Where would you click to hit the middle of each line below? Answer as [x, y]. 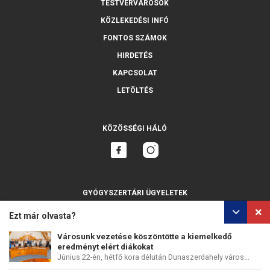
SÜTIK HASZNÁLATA [193, 261]
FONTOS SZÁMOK [135, 38]
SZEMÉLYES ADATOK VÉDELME [95, 261]
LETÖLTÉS [135, 91]
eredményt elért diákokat [105, 247]
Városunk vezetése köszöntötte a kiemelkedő [145, 237]
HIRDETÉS [135, 56]
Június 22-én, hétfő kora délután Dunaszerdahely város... [153, 257]
